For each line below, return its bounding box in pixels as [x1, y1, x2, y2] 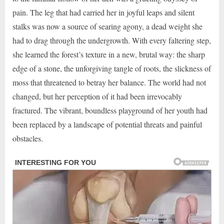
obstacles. [12, 132, 43, 143]
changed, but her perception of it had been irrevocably [12, 90, 182, 101]
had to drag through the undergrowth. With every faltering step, [12, 34, 211, 45]
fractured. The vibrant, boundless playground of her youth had [12, 104, 207, 115]
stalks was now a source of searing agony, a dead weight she [12, 20, 202, 31]
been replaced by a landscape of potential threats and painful [12, 118, 202, 129]
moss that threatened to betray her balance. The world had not [12, 76, 206, 87]
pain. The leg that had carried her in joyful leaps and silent [12, 6, 194, 17]
